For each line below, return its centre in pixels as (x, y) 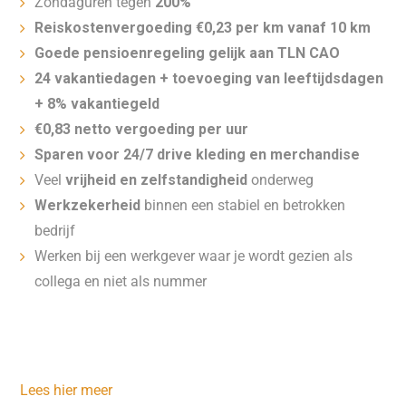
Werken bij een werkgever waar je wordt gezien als (194, 256)
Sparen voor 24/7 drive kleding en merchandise (198, 155)
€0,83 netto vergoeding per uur (142, 129)
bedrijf (55, 231)
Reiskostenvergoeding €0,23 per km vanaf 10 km (203, 28)
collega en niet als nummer (121, 281)
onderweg (281, 180)
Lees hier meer (67, 390)
